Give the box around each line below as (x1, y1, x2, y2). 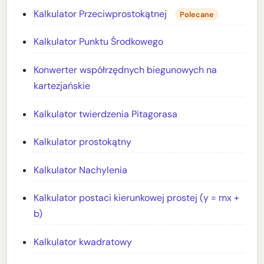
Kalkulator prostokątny (34, 136, 132, 148)
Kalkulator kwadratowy (34, 235, 133, 248)
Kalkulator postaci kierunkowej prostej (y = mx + (34, 192, 240, 204)
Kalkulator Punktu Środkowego (34, 35, 164, 48)
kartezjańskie (34, 80, 91, 92)
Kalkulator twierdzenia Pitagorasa (34, 107, 178, 120)
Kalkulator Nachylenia (34, 163, 128, 176)
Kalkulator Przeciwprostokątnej (34, 7, 167, 20)
